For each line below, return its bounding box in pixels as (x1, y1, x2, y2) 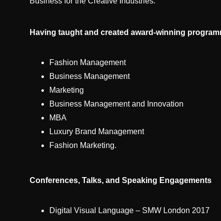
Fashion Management (49, 58, 126, 67)
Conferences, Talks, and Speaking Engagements (30, 176, 212, 184)
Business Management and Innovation (49, 100, 184, 108)
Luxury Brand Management (49, 127, 144, 136)
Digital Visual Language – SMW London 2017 (49, 206, 210, 215)
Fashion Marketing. (49, 141, 116, 149)
